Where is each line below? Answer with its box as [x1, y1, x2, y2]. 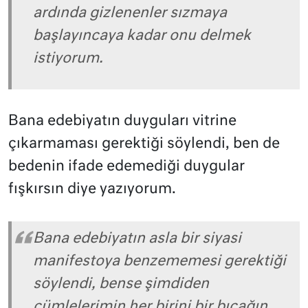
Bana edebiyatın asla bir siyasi [33, 231, 241, 246]
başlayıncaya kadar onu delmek [33, 28, 251, 43]
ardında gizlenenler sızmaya [33, 5, 227, 21]
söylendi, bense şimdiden [33, 276, 209, 291]
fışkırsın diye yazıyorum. [8, 182, 176, 197]
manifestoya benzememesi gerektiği [33, 254, 286, 269]
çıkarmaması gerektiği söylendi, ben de [8, 137, 280, 152]
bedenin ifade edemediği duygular [8, 159, 245, 175]
